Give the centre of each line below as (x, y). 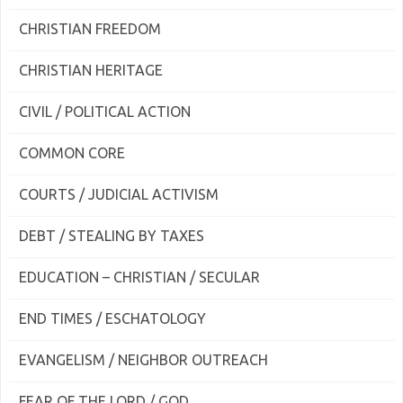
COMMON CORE (72, 153)
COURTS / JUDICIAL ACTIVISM (119, 194)
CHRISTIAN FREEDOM (90, 29)
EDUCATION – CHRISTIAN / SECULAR (139, 277)
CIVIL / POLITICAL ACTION (105, 112)
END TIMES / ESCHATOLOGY (112, 318)
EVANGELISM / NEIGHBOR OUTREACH (143, 360)
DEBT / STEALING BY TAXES (112, 236)
